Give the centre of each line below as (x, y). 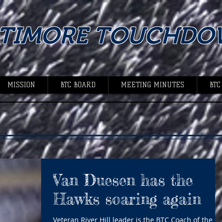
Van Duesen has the (123, 180)
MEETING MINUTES (153, 85)
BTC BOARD (78, 85)
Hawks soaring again (127, 199)
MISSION (21, 85)
